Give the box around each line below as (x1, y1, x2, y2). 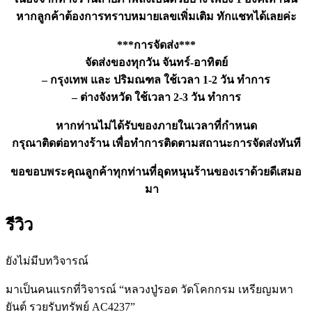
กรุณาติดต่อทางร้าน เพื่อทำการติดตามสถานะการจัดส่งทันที (11, 136, 301, 149)
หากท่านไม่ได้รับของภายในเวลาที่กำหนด (55, 119, 257, 132)
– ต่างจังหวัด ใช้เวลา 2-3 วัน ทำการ (71, 91, 241, 103)
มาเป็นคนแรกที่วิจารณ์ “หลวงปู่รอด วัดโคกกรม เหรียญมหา (6, 283, 293, 296)
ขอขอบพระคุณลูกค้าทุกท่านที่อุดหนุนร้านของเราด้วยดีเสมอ (10, 165, 302, 178)
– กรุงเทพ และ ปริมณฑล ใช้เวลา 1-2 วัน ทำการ (42, 73, 270, 86)
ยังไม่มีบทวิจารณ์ (6, 255, 88, 267)
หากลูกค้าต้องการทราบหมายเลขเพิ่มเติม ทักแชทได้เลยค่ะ (15, 10, 297, 22)
